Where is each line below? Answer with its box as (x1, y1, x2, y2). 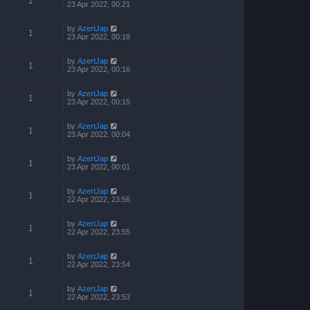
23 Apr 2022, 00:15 (67, 97, 130, 106)
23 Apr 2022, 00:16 (67, 64, 130, 73)
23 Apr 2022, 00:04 (67, 129, 130, 138)
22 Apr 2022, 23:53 (67, 292, 130, 301)
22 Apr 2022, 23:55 (67, 227, 130, 236)
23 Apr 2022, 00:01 (67, 162, 130, 171)
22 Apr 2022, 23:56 (67, 194, 130, 203)
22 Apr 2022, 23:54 (67, 259, 130, 268)
